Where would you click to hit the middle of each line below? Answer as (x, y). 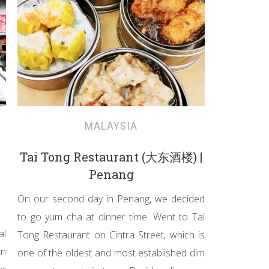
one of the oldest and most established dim (111, 253)
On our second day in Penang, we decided (111, 199)
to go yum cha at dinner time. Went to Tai (111, 217)
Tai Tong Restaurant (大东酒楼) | (111, 157)
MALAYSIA (111, 126)
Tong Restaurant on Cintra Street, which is (111, 235)
